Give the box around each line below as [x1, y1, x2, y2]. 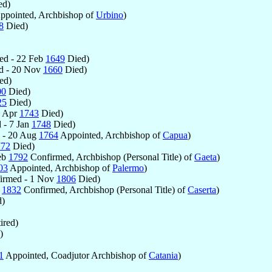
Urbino [96, 9, 123, 20]
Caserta [188, 184, 216, 195]
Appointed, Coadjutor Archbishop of [4, 250, 149, 260]
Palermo [112, 162, 144, 173]
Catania [149, 250, 178, 260]
